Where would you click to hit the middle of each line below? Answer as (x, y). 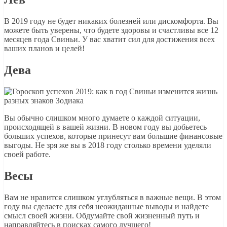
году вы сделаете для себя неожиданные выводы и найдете (106, 206)
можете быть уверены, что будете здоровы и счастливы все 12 (111, 30)
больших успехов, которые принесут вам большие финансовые (113, 136)
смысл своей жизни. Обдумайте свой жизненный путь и (102, 215)
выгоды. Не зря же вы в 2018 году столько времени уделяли (108, 145)
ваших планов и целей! (44, 48)
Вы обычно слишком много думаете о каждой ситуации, (102, 118)
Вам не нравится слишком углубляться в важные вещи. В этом (112, 197)
